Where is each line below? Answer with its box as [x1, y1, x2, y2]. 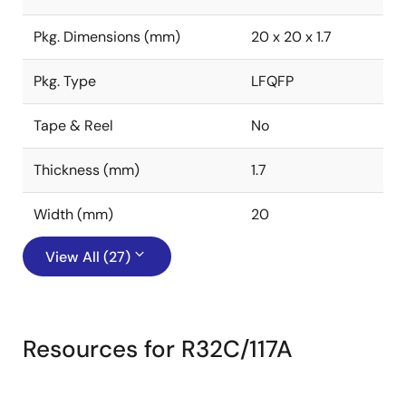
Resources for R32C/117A [23, 333, 293, 364]
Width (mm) [34, 205, 113, 224]
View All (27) [45, 247, 130, 266]
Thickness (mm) [34, 160, 140, 179]
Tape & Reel [34, 116, 113, 135]
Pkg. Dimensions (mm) [34, 27, 180, 46]
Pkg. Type [34, 72, 96, 91]
